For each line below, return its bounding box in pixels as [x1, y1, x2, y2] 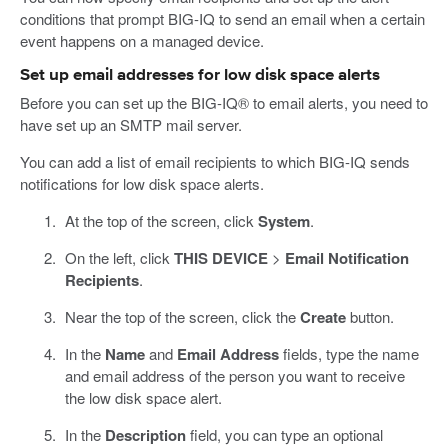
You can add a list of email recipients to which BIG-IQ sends [20, 151, 410, 173]
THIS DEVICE [173, 247, 268, 270]
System [257, 210, 310, 233]
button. [345, 306, 394, 328]
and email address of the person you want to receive [64, 365, 405, 387]
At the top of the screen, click [64, 210, 258, 232]
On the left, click [64, 247, 174, 269]
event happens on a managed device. [20, 30, 264, 52]
